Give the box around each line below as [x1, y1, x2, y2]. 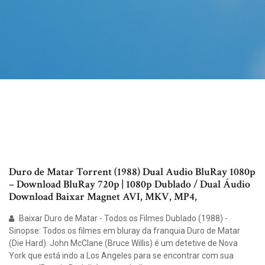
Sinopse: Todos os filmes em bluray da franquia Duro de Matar [9, 226, 240, 236]
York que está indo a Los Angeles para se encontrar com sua [9, 251, 234, 261]
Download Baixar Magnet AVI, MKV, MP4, [9, 190, 197, 204]
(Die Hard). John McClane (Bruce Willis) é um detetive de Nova [9, 238, 238, 248]
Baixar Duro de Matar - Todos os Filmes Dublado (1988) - [17, 214, 228, 224]
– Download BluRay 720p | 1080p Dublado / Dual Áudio [9, 177, 250, 192]
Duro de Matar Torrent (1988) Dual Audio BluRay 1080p [9, 165, 256, 179]
